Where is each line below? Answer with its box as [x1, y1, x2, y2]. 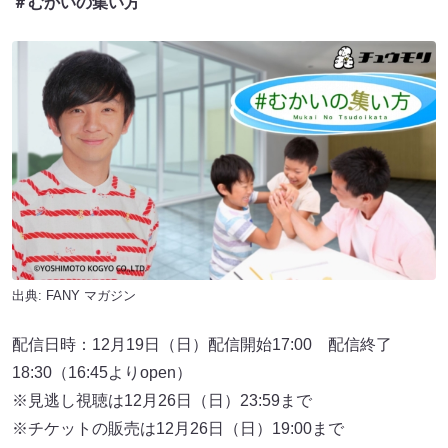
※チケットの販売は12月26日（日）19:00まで [12, 420, 344, 438]
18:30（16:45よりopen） [12, 364, 192, 382]
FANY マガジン [46, 288, 136, 304]
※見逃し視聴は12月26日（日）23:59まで [12, 392, 312, 410]
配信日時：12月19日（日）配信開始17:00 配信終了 [12, 336, 392, 354]
